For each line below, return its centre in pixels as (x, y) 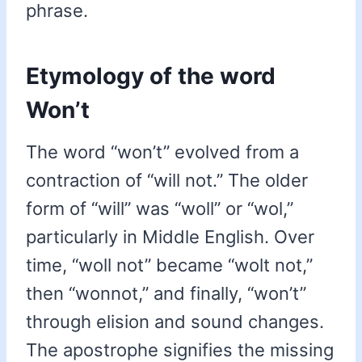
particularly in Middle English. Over (170, 237)
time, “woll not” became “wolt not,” (169, 265)
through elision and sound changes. (175, 322)
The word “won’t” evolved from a (162, 152)
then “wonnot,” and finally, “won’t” (166, 294)
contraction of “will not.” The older (167, 181)
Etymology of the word (151, 76)
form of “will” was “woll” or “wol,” (160, 209)
